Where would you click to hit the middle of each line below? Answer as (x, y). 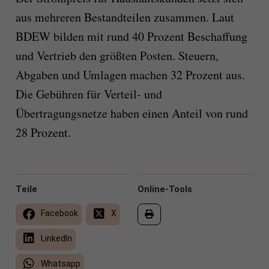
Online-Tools (165, 189)
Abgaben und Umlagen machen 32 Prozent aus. (130, 75)
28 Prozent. (43, 133)
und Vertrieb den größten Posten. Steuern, (117, 56)
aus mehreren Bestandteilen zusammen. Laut (125, 17)
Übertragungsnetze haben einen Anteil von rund (131, 113)
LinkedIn (55, 239)
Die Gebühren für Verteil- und (89, 94)
